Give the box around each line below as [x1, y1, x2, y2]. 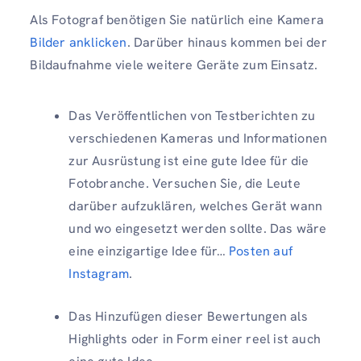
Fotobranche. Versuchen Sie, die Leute [68, 174, 301, 192]
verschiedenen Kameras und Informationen [68, 129, 328, 147]
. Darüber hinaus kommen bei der [127, 33, 327, 51]
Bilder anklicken [30, 33, 127, 51]
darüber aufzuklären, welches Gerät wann [68, 197, 323, 214]
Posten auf [229, 242, 293, 259]
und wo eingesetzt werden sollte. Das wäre [68, 219, 327, 237]
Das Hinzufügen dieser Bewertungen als [68, 307, 308, 325]
